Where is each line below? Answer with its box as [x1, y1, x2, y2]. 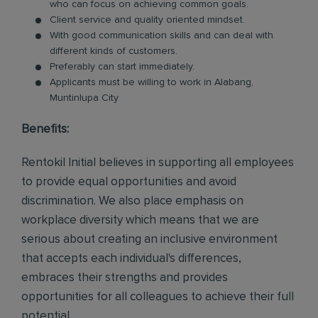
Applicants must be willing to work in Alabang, [50, 77, 253, 87]
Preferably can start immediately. [50, 62, 194, 72]
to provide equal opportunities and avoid [21, 176, 236, 188]
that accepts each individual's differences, [21, 253, 241, 265]
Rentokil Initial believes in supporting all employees [21, 157, 294, 169]
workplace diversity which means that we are [21, 214, 259, 226]
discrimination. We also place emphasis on [21, 195, 243, 207]
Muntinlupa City [50, 93, 119, 103]
